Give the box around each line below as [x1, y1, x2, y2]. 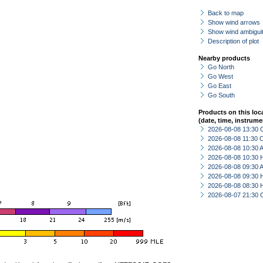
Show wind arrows [208, 19, 260, 26]
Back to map [208, 9, 244, 16]
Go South [208, 92, 235, 99]
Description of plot [208, 38, 259, 45]
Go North [208, 63, 234, 70]
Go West [208, 73, 233, 80]
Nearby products [198, 55, 250, 62]
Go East [208, 82, 231, 89]
